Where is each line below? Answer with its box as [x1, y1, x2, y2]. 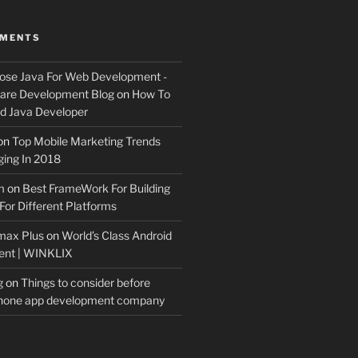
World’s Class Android [61, 229, 172, 243]
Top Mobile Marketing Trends [11, 134, 161, 149]
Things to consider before [20, 276, 150, 290]
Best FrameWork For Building [22, 181, 170, 196]
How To [131, 87, 170, 101]
